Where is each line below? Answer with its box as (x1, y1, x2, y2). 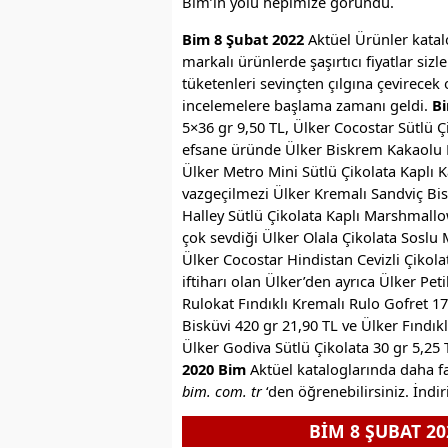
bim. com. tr (182, 380, 262, 401)
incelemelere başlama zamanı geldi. (182, 94, 432, 115)
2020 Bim (182, 358, 246, 379)
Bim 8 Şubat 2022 (182, 28, 304, 49)
